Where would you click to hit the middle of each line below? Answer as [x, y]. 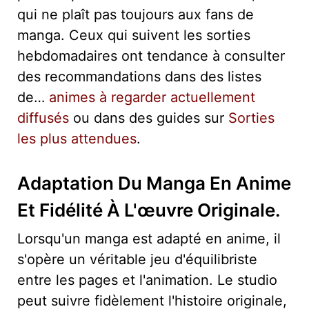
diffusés [43, 118]
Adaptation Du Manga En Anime [154, 183]
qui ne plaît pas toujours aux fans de [136, 14]
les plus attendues [77, 138]
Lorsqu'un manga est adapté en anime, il [149, 238]
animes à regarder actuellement [152, 97]
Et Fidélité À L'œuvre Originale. [149, 210]
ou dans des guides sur [149, 118]
